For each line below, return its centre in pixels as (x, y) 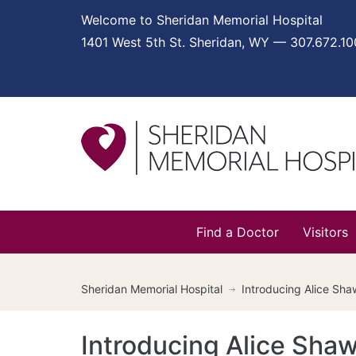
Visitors (325, 232)
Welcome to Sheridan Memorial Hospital (202, 20)
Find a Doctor (238, 232)
